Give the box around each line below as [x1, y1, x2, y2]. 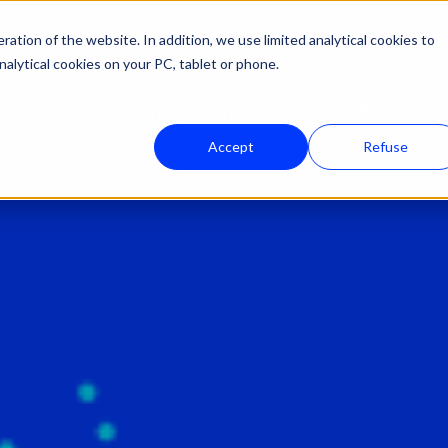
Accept [208, 138, 254, 156]
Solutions [94, 102, 171, 121]
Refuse [362, 138, 408, 156]
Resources [358, 102, 444, 121]
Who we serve [206, 102, 323, 121]
